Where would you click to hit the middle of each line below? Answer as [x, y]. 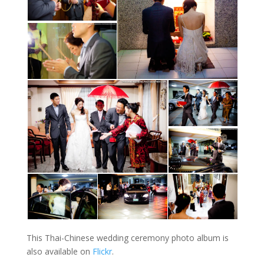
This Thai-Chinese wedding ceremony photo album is [127, 237]
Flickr [102, 251]
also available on [59, 251]
